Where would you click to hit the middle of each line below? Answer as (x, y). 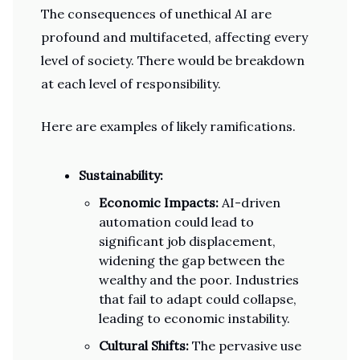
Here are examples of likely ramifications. (168, 126)
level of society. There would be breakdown (173, 60)
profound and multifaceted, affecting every (174, 37)
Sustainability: (121, 175)
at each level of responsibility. (131, 84)
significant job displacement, (187, 241)
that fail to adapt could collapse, (198, 299)
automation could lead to (176, 222)
